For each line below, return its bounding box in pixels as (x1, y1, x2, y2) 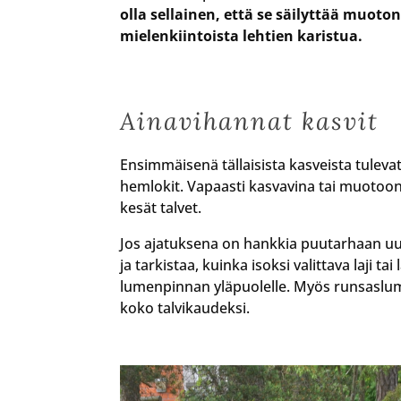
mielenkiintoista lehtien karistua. (120, 25, 363, 46)
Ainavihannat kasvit (120, 105, 380, 136)
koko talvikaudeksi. (120, 297, 251, 318)
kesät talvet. (120, 197, 202, 218)
